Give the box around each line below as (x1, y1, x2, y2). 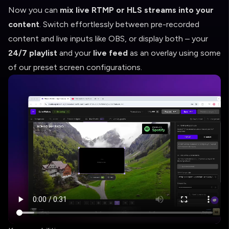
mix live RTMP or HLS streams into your (60, 5, 214, 15)
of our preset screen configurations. (8, 62, 142, 72)
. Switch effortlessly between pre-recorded (39, 19, 199, 29)
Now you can (8, 5, 60, 15)
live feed (93, 48, 128, 58)
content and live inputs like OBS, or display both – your (8, 34, 208, 43)
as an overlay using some (128, 48, 221, 58)
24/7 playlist (8, 48, 57, 58)
